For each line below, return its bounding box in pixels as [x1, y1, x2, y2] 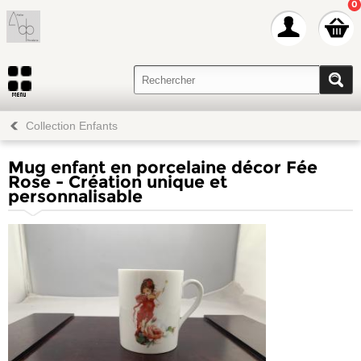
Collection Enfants [26, 119, 118, 132]
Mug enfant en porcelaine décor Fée [8, 157, 317, 177]
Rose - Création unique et [8, 172, 227, 192]
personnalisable [8, 186, 143, 206]
